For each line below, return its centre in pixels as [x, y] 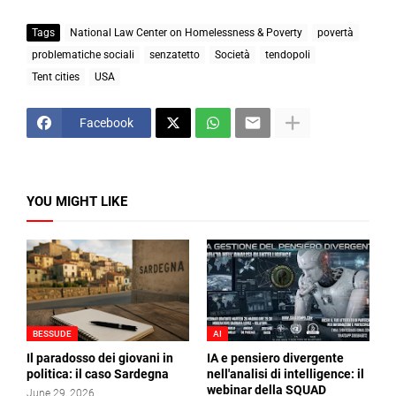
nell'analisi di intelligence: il [286, 374]
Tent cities [56, 76]
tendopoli [288, 54]
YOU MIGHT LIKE [77, 202]
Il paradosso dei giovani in [100, 358]
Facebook [107, 122]
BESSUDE [52, 334]
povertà [335, 32]
